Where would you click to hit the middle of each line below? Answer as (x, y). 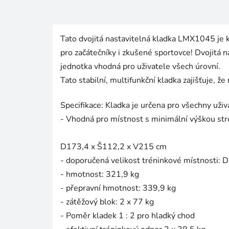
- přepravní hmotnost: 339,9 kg (118, 188)
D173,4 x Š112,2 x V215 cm (113, 147)
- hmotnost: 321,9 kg (100, 175)
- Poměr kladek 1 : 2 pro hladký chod (128, 216)
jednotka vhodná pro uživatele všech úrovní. (140, 67)
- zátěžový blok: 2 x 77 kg (107, 202)
